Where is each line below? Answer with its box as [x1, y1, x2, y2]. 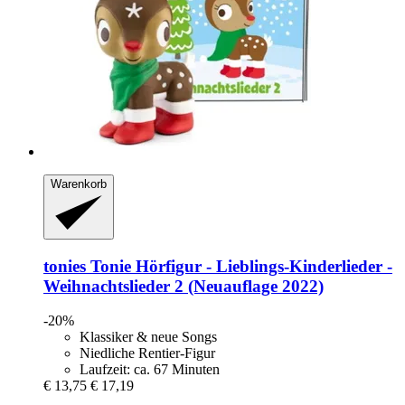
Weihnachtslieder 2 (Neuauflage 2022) [43, 276, 324, 296]
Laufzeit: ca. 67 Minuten [80, 362, 220, 378]
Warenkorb [51, 176, 107, 191]
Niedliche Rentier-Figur [80, 345, 215, 362]
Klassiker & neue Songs [80, 329, 217, 345]
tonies [43, 256, 86, 276]
